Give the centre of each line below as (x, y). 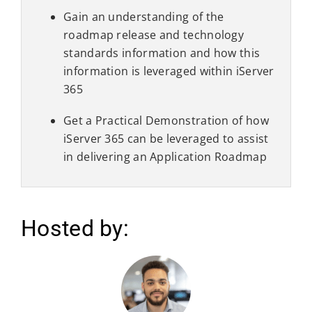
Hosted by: (75, 228)
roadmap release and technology (154, 35)
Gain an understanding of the (144, 17)
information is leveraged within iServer (169, 71)
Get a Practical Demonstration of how (166, 121)
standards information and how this (162, 53)
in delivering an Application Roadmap (165, 157)
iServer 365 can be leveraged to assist (166, 139)
